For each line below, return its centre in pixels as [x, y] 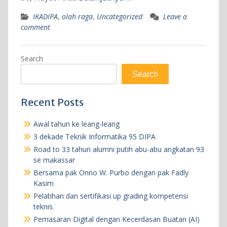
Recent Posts [52, 102]
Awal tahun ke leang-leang [76, 124]
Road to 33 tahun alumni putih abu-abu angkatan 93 [119, 149]
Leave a [175, 17]
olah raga [77, 17]
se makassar [54, 160]
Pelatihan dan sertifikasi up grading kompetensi [110, 196]
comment [35, 27]
